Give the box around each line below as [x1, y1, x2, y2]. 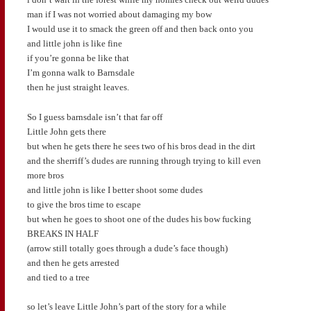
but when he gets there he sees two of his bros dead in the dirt [26, 140, 255, 151]
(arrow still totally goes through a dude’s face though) [26, 242, 228, 253]
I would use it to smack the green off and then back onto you [26, 24, 253, 35]
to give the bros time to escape [26, 199, 141, 210]
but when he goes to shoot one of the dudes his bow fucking [26, 213, 251, 224]
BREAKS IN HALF [26, 228, 99, 239]
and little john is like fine [26, 38, 122, 49]
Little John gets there [26, 126, 106, 137]
